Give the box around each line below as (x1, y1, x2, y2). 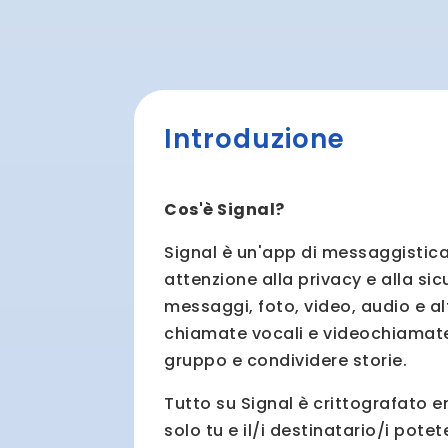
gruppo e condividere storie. (164, 349, 408, 373)
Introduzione (164, 121, 346, 158)
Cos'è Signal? (164, 198, 285, 222)
